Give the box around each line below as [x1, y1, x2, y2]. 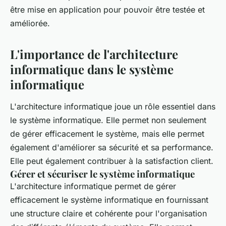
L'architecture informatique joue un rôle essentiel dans [10, 101, 215, 111]
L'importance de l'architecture [10, 45, 178, 62]
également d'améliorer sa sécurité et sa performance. [10, 142, 213, 152]
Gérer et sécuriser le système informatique [10, 167, 195, 180]
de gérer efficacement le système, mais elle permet [10, 128, 204, 139]
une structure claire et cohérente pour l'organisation [10, 208, 207, 218]
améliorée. [10, 18, 50, 28]
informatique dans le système [10, 61, 174, 77]
